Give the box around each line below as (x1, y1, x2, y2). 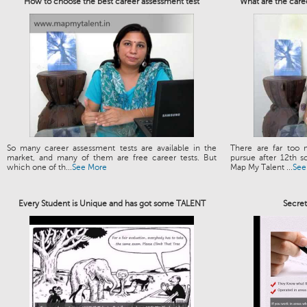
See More (72, 162, 107, 172)
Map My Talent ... (230, 162, 293, 172)
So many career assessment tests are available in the (7, 143, 217, 153)
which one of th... (7, 162, 72, 172)
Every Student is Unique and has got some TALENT (18, 199, 206, 208)
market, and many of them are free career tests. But (7, 153, 217, 162)
